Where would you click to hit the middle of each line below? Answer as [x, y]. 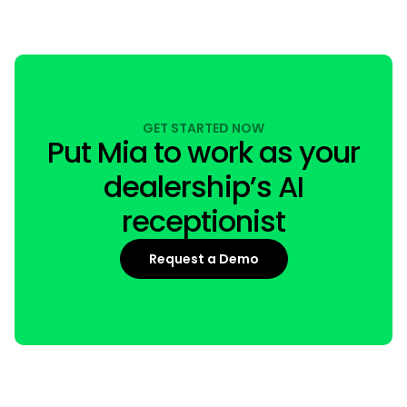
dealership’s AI [203, 187]
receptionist [203, 222]
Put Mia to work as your [203, 153]
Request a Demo [203, 258]
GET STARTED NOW [203, 129]
